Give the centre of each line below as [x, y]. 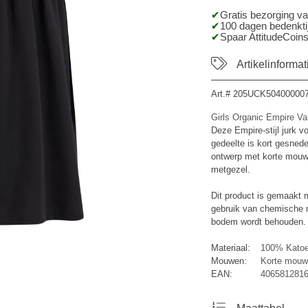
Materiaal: [230, 248]
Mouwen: [229, 261]
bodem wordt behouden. [258, 222]
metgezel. [230, 169]
